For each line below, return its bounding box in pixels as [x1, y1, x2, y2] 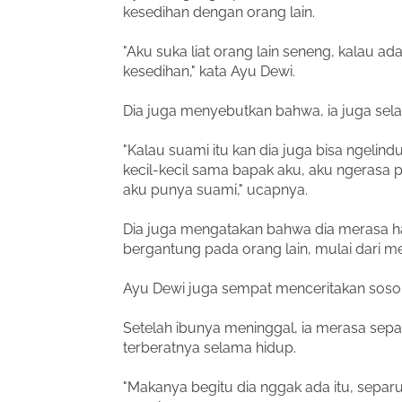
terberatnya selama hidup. [123, 339, 296, 356]
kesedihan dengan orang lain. [123, 4, 315, 21]
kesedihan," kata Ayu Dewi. [123, 63, 295, 80]
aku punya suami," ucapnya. [123, 181, 308, 198]
